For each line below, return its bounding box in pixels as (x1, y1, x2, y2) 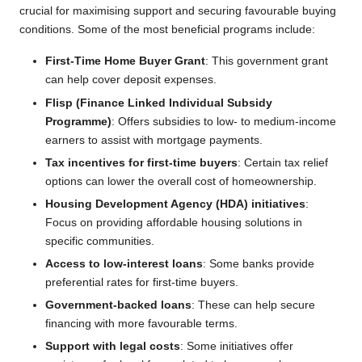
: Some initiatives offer (180, 340, 293, 353)
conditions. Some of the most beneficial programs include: (19, 23, 315, 36)
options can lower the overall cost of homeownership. (45, 175, 317, 187)
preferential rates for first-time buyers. (45, 276, 238, 288)
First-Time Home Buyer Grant (45, 55, 205, 68)
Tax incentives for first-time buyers (45, 156, 238, 169)
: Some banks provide (203, 257, 314, 270)
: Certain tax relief (238, 156, 328, 169)
